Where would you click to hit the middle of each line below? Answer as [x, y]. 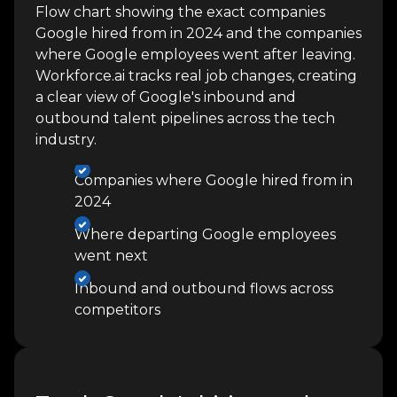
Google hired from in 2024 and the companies [198, 33]
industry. [66, 140]
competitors [117, 309]
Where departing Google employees [205, 235]
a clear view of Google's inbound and [166, 97]
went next [111, 256]
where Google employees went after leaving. [195, 54]
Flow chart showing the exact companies [180, 12]
